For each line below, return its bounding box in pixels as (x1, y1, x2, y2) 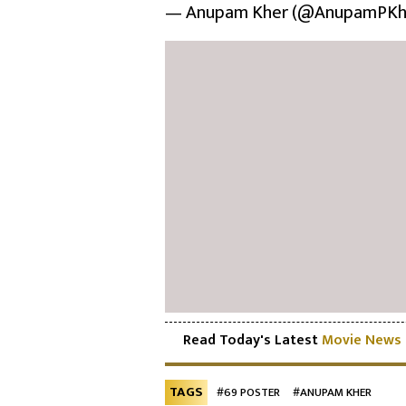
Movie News (322, 328, 401, 353)
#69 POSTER (217, 382, 280, 402)
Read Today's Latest (183, 328, 322, 353)
